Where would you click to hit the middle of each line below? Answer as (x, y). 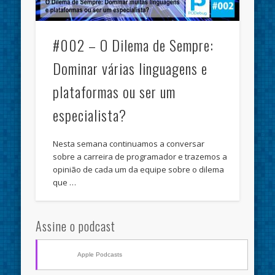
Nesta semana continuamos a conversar (129, 143)
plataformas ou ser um (114, 91)
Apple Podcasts (100, 254)
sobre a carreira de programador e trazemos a (140, 156)
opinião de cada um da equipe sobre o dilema (139, 169)
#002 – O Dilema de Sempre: (134, 45)
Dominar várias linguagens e (130, 68)
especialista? (90, 114)
